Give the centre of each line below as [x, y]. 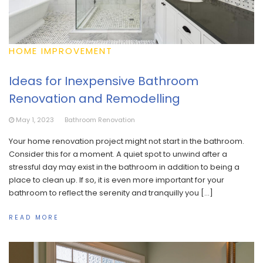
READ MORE [34, 218]
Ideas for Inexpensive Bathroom [104, 81]
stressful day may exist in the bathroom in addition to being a [124, 167]
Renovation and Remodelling [95, 98]
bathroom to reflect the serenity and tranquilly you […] [111, 193]
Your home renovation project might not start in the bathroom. [127, 141]
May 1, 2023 [35, 119]
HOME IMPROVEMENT [61, 50]
